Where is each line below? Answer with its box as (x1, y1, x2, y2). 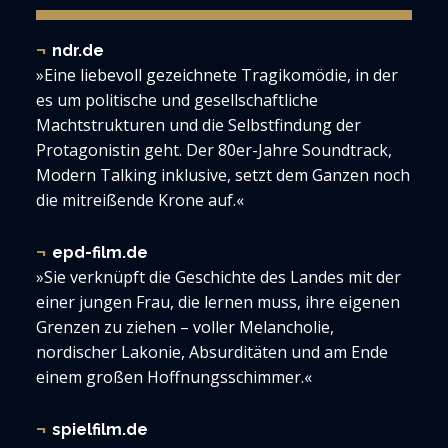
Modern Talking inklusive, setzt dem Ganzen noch (36, 164, 410, 186)
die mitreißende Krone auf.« (36, 189, 244, 211)
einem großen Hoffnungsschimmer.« (36, 366, 312, 388)
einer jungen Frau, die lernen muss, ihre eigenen (36, 291, 400, 313)
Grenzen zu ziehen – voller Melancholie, (36, 316, 334, 338)
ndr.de (52, 41, 104, 60)
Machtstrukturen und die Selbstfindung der (36, 114, 361, 136)
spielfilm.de (52, 420, 148, 439)
